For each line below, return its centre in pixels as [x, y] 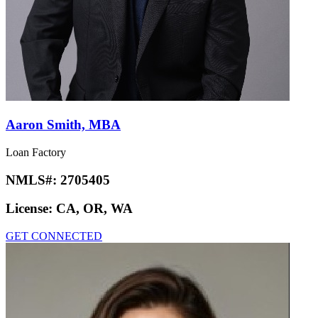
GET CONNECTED [54, 236]
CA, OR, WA [94, 209]
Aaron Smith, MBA [63, 125]
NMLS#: [33, 180]
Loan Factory [36, 152]
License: [31, 209]
